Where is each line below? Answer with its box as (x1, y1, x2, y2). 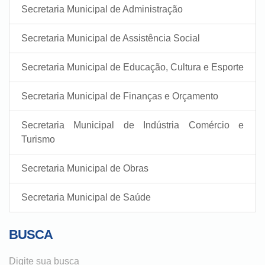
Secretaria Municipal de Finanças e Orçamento (21, 91, 218, 101)
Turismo (21, 134, 55, 144)
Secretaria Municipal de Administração (21, 4, 183, 14)
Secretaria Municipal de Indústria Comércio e (21, 120, 244, 130)
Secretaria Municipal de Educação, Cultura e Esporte (21, 62, 244, 72)
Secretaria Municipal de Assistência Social (21, 33, 200, 43)
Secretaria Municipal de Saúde (21, 192, 151, 202)
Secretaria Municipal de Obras (21, 163, 148, 173)
